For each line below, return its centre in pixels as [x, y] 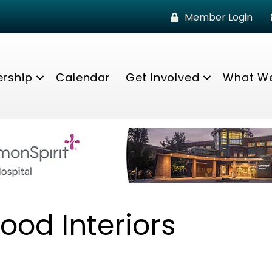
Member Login [218, 17]
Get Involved [162, 77]
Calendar [83, 77]
